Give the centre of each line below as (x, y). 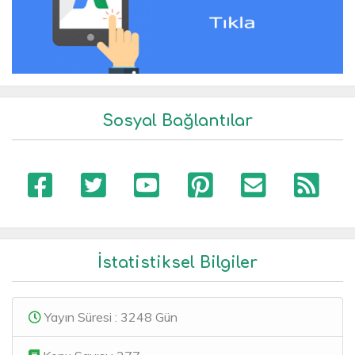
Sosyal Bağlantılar (177, 120)
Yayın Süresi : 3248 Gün (109, 317)
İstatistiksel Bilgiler (177, 262)
